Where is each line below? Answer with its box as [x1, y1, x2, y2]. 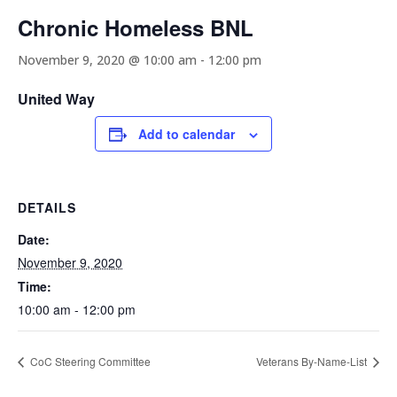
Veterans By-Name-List [256, 353, 370, 369]
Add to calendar [138, 124, 235, 143]
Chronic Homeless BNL [18, 12, 253, 43]
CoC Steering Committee [27, 353, 151, 369]
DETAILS [18, 198, 76, 216]
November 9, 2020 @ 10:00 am [18, 51, 197, 68]
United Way [18, 88, 95, 109]
